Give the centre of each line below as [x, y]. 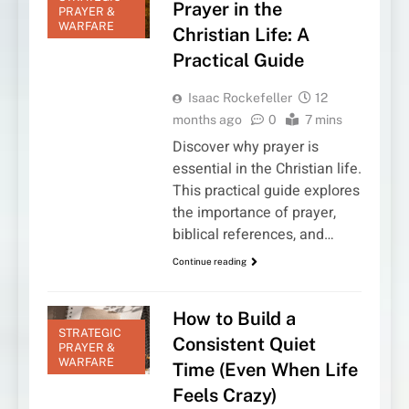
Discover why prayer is [245, 147]
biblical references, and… [253, 234]
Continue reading [209, 261]
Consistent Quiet [244, 345]
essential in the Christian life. [267, 168]
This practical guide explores [266, 190]
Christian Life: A [241, 34]
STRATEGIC [90, 332]
